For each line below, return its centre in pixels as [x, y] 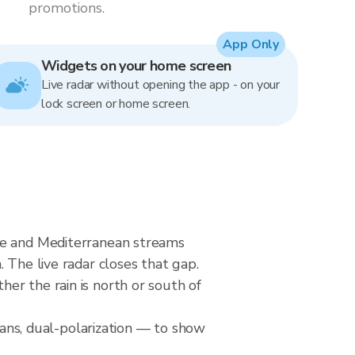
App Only [251, 44]
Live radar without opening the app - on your [161, 85]
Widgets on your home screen [136, 66]
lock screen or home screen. [116, 104]
